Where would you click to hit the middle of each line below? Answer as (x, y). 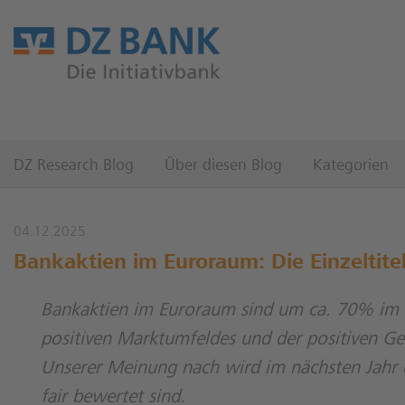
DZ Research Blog (74, 166)
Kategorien (351, 166)
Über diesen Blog (223, 166)
